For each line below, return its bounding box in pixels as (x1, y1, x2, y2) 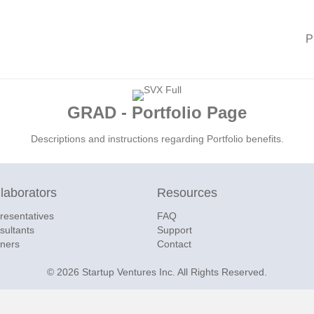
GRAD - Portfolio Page (67, 103, 247, 122)
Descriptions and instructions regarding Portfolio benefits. (30, 133, 284, 144)
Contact (157, 238, 191, 250)
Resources (157, 186, 217, 200)
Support (157, 224, 192, 235)
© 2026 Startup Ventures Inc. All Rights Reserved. (47, 266, 267, 278)
